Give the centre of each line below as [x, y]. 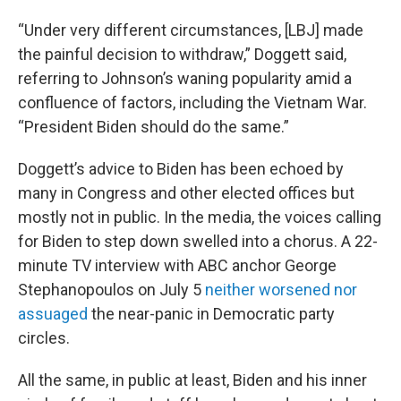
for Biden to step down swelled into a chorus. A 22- [198, 241]
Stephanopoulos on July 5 [111, 290]
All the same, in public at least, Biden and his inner [192, 380]
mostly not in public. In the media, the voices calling [200, 217]
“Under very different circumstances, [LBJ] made [191, 30]
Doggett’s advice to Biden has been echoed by [181, 169]
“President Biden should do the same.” [154, 127]
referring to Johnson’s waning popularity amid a [185, 78]
